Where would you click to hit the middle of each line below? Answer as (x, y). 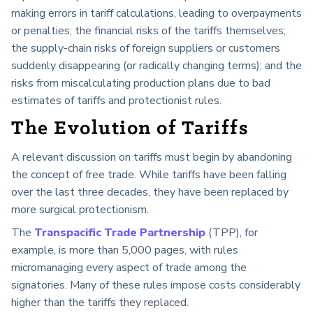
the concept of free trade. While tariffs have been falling (149, 175)
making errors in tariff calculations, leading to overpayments (156, 13)
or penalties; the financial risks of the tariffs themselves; (148, 30)
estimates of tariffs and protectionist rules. (116, 100)
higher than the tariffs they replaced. (100, 303)
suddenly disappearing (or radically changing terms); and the (156, 65)
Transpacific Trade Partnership (120, 233)
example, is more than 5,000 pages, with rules (125, 250)
